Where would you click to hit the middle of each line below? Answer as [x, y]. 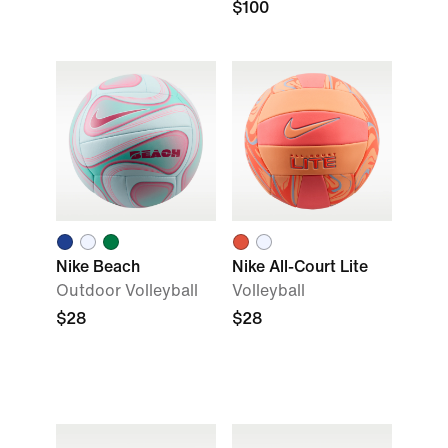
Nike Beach [98, 266]
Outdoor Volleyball [127, 290]
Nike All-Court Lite [300, 266]
